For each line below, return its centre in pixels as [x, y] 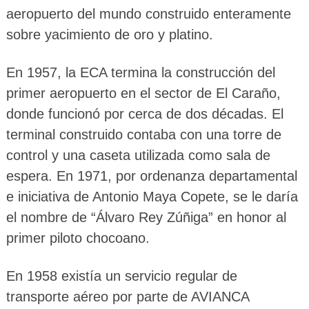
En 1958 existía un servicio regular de [121, 276]
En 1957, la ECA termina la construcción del [140, 73]
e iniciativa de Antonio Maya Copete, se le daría [152, 197]
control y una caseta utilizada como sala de [138, 156]
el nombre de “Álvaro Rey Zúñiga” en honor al [146, 218]
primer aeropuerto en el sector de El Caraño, [143, 93]
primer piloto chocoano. [78, 238]
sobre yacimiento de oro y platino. [109, 35]
